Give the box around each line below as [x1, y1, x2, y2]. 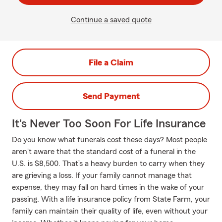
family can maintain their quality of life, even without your [12, 207, 208, 215]
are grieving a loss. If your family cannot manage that [12, 171, 192, 179]
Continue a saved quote [70, 16, 152, 24]
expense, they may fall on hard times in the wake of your [12, 183, 204, 191]
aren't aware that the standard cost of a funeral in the [12, 148, 196, 156]
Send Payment [82, 92, 140, 101]
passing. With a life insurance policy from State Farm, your [12, 195, 210, 203]
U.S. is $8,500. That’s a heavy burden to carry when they [12, 160, 205, 167]
